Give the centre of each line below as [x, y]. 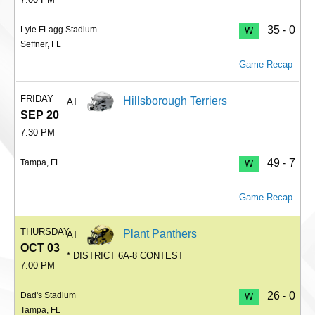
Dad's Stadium [48, 296]
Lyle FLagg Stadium [59, 29]
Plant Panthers [160, 234]
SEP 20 [40, 115]
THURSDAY [45, 232]
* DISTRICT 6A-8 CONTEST [126, 255]
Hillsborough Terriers [175, 101]
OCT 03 [40, 248]
